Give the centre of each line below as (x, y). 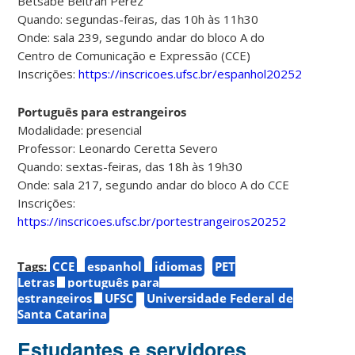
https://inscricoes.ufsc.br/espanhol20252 (191, 73)
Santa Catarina (63, 313)
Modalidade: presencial (80, 130)
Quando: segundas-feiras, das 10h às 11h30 (138, 19)
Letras (36, 282)
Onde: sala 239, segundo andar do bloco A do (141, 37)
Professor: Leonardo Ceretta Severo (118, 148)
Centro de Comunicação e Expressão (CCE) (134, 55)
